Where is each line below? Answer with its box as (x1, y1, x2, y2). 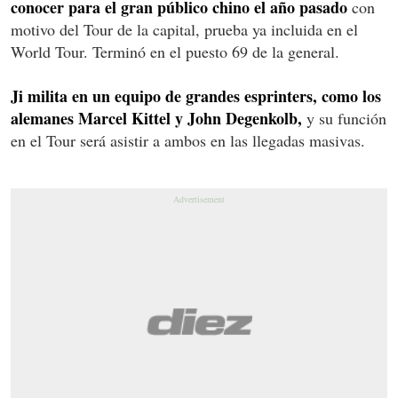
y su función (302, 107, 386, 129)
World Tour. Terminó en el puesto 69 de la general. (11, 40, 339, 62)
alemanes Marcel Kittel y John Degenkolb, (11, 106, 302, 130)
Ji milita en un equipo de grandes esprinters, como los (11, 84, 381, 107)
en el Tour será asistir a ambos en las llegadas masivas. (11, 129, 365, 151)
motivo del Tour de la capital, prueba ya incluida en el (11, 18, 358, 40)
